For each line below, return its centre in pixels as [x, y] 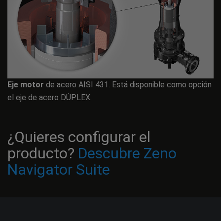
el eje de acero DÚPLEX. [50, 97]
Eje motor [26, 84]
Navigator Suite [59, 169]
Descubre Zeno [127, 153]
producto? [43, 153]
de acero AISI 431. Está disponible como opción [128, 84]
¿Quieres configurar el [79, 137]
